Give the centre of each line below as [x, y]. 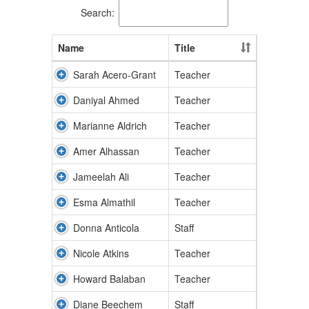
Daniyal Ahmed [106, 100]
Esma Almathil [104, 202]
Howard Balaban [109, 279]
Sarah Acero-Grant [114, 74]
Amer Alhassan [106, 151]
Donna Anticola [106, 228]
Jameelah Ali [101, 177]
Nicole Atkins [101, 253]
